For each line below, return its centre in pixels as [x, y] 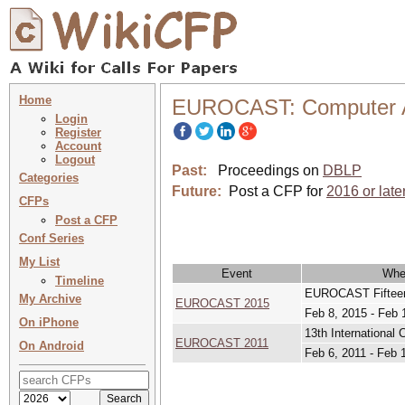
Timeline [80, 281]
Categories [49, 178]
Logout [75, 160]
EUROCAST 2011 [222, 343]
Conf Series [52, 238]
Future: [197, 191]
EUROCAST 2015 [222, 303]
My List [39, 262]
